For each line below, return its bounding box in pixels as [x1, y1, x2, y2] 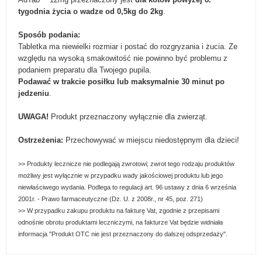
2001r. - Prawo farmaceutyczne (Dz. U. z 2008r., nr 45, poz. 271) [18, 195, 203, 202]
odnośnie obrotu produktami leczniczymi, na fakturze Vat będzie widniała [18, 219, 223, 226]
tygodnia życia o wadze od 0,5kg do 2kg [18, 7, 163, 16]
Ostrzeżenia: [18, 136, 63, 144]
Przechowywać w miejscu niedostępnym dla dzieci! [63, 136, 239, 144]
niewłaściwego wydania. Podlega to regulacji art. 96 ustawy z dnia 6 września [18, 184, 236, 191]
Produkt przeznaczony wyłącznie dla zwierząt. [49, 112, 208, 121]
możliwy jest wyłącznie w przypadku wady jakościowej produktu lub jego [18, 172, 223, 179]
